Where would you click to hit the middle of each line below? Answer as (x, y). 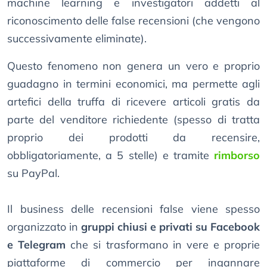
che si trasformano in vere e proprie (163, 245)
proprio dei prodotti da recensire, (133, 138)
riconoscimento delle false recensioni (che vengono (133, 21)
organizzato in (44, 227)
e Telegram (37, 245)
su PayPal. (33, 173)
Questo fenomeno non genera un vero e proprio (133, 66)
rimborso (237, 156)
